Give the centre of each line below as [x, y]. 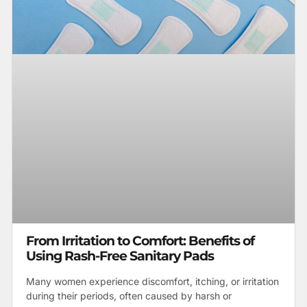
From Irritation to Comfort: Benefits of [140, 241]
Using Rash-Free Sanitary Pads [120, 256]
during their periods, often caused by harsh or [129, 296]
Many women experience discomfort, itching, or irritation [152, 282]
